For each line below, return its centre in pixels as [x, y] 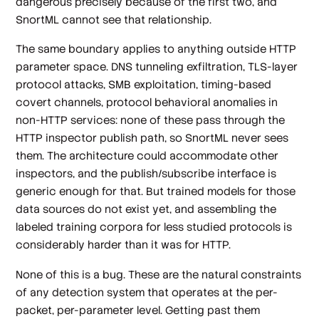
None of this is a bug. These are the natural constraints [159, 274]
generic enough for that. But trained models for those [156, 192]
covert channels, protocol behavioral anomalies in [147, 103]
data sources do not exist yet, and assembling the [146, 209]
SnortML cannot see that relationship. [114, 20]
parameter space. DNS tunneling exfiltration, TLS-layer [157, 67]
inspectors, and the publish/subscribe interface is [146, 174]
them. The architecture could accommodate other [147, 156]
